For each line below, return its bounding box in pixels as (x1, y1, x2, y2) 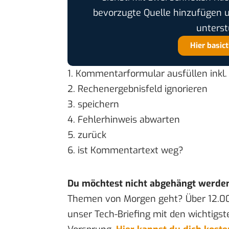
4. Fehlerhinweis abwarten (67, 113, 180, 126)
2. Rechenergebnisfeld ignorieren (67, 83, 208, 96)
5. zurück (67, 129, 106, 142)
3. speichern (67, 98, 119, 111)
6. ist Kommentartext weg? (67, 144, 184, 157)
